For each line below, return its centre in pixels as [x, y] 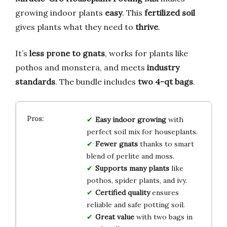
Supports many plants [132, 168]
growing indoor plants [60, 12]
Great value [115, 217]
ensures [164, 192]
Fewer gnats [116, 144]
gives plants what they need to [75, 27]
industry [163, 67]
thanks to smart [166, 144]
